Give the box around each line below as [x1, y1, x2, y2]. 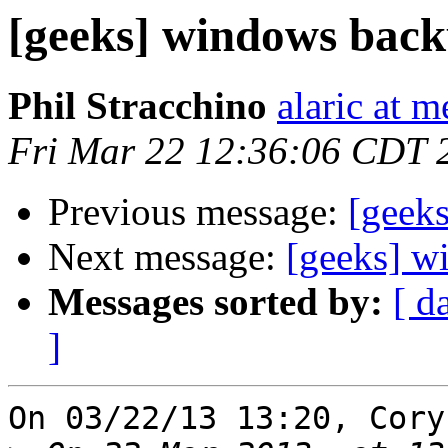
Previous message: [48, 190, 348, 234]
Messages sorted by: [48, 280, 383, 324]
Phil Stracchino [8, 84, 267, 128]
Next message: [48, 235, 286, 279]
